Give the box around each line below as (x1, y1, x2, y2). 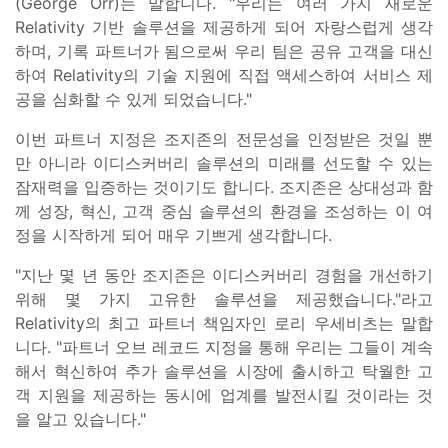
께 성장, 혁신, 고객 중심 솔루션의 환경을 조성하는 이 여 (15, 200, 433, 221)
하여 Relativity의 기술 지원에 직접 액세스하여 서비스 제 (15, 64, 433, 85)
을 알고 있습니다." (15, 408, 146, 429)
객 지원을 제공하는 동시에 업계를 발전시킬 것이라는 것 (15, 384, 433, 405)
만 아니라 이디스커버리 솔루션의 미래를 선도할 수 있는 (15, 152, 433, 173)
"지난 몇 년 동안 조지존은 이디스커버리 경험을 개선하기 (15, 264, 433, 285)
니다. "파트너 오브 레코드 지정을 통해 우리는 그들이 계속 (15, 336, 433, 357)
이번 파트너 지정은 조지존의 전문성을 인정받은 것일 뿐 (15, 128, 433, 149)
